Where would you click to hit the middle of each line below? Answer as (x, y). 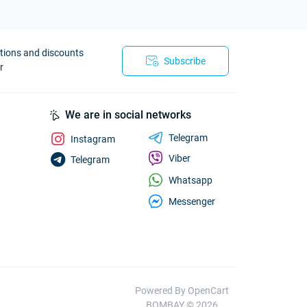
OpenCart (208, 291)
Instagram (93, 139)
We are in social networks (128, 115)
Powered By (161, 291)
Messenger (192, 201)
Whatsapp (191, 180)
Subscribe (184, 61)
